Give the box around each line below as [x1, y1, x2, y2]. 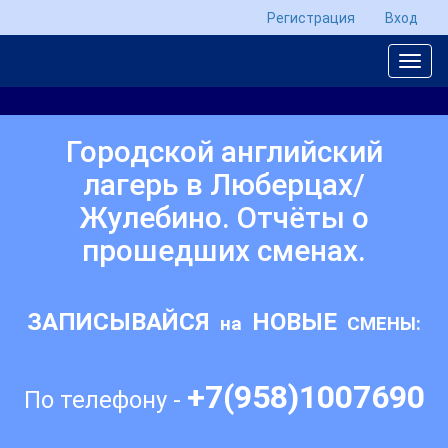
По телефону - [23, 386, 187, 414]
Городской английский [65, 134, 383, 169]
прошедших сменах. [82, 233, 366, 268]
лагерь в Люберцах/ [83, 167, 365, 202]
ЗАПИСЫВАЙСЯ [27, 308, 215, 336]
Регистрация [267, 9, 355, 26]
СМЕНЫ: [337, 313, 421, 335]
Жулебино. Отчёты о [79, 200, 369, 235]
